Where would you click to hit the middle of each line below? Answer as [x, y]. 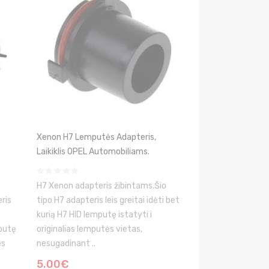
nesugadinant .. [66, 243]
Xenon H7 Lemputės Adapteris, [96, 137]
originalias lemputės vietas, [89, 229]
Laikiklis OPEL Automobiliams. [93, 152]
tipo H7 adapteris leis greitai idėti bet [108, 200]
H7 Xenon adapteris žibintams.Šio [101, 186]
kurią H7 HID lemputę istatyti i [94, 215]
